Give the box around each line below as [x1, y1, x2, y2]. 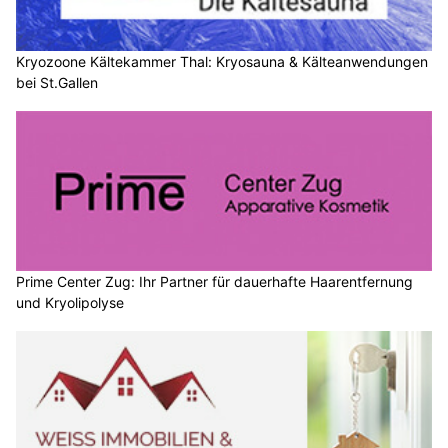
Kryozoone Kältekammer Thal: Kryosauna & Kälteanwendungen [16, 53, 428, 71]
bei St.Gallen [16, 74, 98, 92]
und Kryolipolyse [16, 293, 124, 311]
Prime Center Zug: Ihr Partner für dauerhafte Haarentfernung [16, 272, 413, 290]
